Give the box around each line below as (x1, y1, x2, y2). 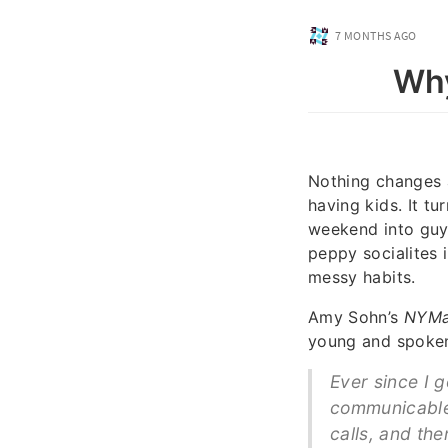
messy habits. (308, 266, 416, 287)
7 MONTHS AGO (335, 28, 417, 43)
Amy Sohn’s (308, 306, 404, 327)
